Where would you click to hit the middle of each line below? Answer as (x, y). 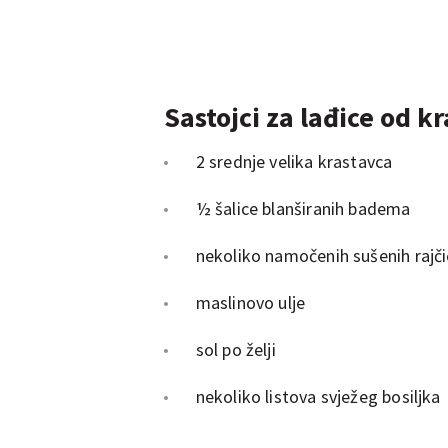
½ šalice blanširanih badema (303, 208)
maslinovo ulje (250, 302)
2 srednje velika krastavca (294, 161)
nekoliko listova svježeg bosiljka (318, 396)
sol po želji (235, 349)
